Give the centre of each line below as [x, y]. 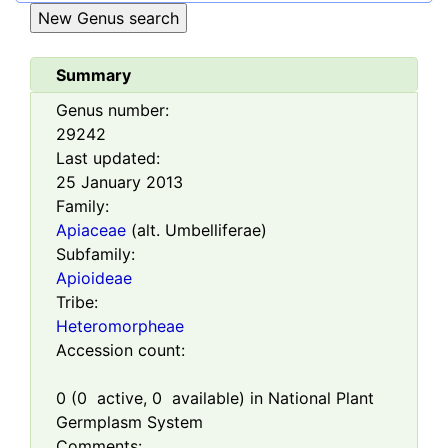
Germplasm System [129, 422]
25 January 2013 [119, 182]
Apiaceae [91, 230]
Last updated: [108, 158]
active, [119, 398]
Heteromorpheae [120, 326]
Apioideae [94, 278]
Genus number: [112, 110]
